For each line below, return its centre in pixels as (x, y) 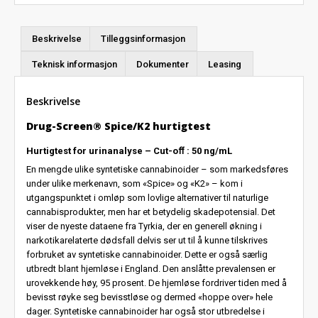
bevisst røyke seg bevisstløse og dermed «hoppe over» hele (150, 297)
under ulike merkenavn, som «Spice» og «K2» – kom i (135, 184)
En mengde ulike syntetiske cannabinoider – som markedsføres (158, 170)
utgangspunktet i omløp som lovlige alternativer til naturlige (148, 198)
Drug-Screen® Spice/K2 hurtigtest (119, 126)
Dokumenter (163, 64)
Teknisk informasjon (75, 64)
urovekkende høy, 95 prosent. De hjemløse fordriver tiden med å (157, 283)
